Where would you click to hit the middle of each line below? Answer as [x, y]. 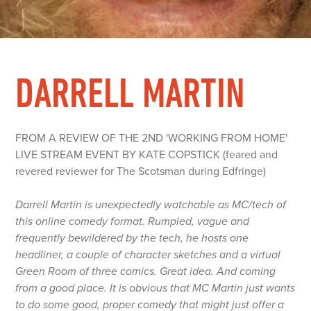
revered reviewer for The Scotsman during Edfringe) [141, 171]
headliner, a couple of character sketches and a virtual [148, 255]
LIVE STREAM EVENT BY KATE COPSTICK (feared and [147, 155]
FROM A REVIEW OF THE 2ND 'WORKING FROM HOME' [152, 138]
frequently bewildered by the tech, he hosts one [132, 238]
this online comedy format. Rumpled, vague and [133, 221]
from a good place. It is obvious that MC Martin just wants [155, 288]
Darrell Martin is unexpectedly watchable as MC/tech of [151, 205]
